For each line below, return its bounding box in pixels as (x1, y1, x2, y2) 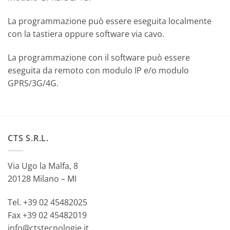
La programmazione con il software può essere (8, 51, 190, 63)
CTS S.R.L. (8, 132, 49, 144)
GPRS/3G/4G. (8, 77, 59, 89)
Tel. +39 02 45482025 (8, 196, 87, 208)
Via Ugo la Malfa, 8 (8, 160, 78, 172)
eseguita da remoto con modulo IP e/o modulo (8, 64, 189, 76)
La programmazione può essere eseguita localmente (8, 15, 212, 27)
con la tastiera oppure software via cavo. (8, 28, 164, 40)
